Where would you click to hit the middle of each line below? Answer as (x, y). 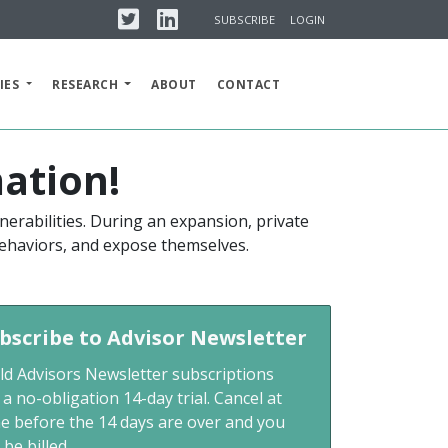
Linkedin (202, 13)
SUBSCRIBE (245, 19)
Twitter (160, 13)
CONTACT (248, 84)
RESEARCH (87, 84)
